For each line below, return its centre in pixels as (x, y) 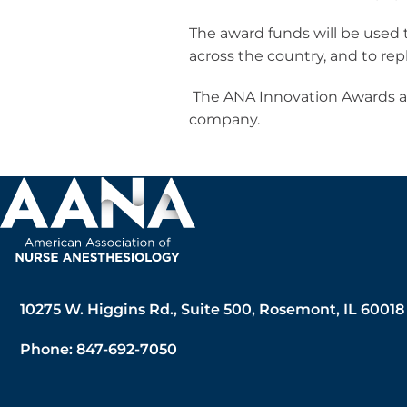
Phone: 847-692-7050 (99, 349)
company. (224, 119)
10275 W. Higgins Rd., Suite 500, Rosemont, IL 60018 (212, 309)
